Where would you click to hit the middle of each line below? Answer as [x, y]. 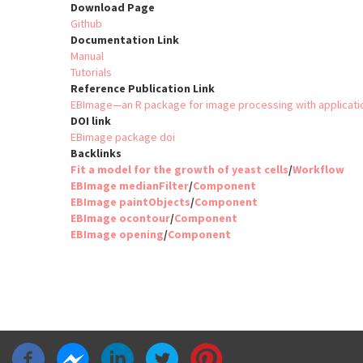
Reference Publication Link [143, 89]
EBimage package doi [123, 137]
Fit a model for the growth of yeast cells [179, 170]
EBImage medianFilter [130, 186]
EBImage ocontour [120, 218]
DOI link [91, 121]
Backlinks [96, 154]
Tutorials [91, 73]
